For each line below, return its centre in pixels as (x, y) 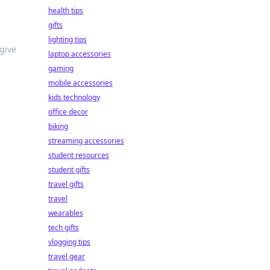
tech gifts (64, 228)
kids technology (74, 97)
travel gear (67, 256)
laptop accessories (80, 54)
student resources (79, 155)
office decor (68, 112)
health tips (66, 11)
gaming (61, 68)
